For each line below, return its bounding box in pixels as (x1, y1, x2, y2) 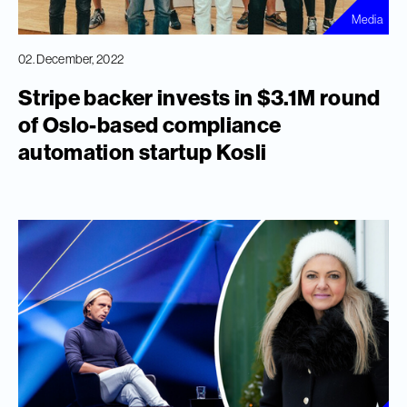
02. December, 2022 (18, 51, 124, 68)
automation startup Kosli (18, 138, 267, 166)
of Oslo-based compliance (18, 111, 282, 139)
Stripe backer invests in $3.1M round (18, 84, 381, 112)
